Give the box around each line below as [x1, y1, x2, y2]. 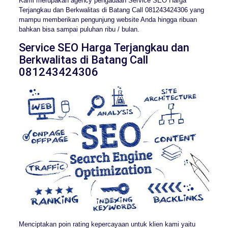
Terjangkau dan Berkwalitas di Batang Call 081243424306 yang [18, 6, 204, 14]
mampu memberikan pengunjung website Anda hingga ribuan [18, 15, 197, 23]
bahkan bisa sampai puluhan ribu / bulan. [18, 25, 139, 33]
